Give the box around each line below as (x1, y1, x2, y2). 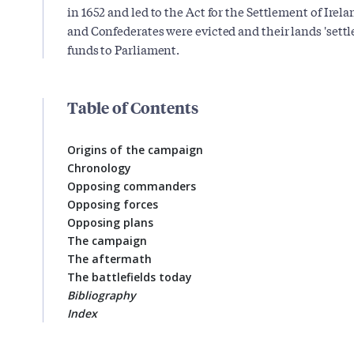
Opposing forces (67, 196, 158, 212)
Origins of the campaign (67, 141, 203, 157)
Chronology (67, 160, 131, 175)
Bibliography (67, 287, 135, 303)
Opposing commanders (67, 178, 196, 194)
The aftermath (67, 250, 152, 266)
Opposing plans (67, 214, 153, 230)
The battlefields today (67, 269, 192, 284)
